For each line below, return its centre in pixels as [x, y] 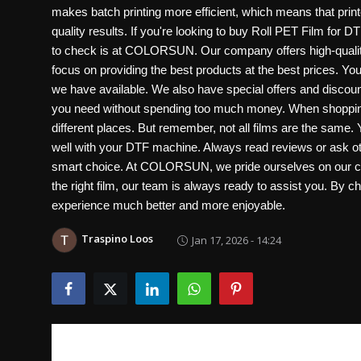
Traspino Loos [117, 239]
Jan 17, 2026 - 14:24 [237, 240]
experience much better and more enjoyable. [168, 205]
